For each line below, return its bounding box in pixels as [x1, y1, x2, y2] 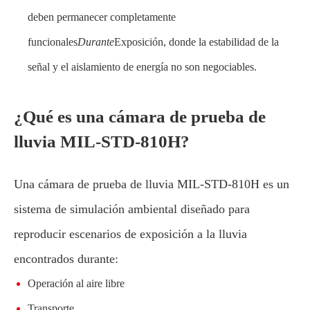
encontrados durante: [14, 252, 118, 266]
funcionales [28, 36, 77, 48]
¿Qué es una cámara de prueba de [14, 107, 266, 126]
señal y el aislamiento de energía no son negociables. [28, 61, 257, 73]
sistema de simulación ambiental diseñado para [14, 202, 250, 216]
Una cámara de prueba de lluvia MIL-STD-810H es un [14, 177, 289, 191]
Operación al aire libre [28, 277, 125, 289]
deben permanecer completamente [28, 11, 176, 23]
